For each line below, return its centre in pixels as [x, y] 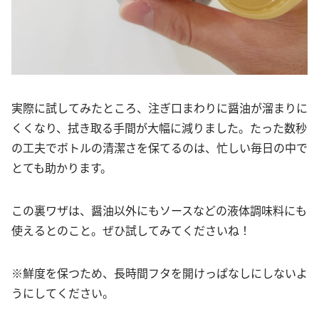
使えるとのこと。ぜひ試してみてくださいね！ [131, 230]
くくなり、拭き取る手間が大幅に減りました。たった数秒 [159, 127]
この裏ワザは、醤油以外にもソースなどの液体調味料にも [159, 210]
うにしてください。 [63, 293]
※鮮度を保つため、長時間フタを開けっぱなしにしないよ [159, 273]
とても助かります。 [62, 167]
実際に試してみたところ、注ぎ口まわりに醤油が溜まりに [159, 108]
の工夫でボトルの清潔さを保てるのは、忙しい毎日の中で [159, 147]
